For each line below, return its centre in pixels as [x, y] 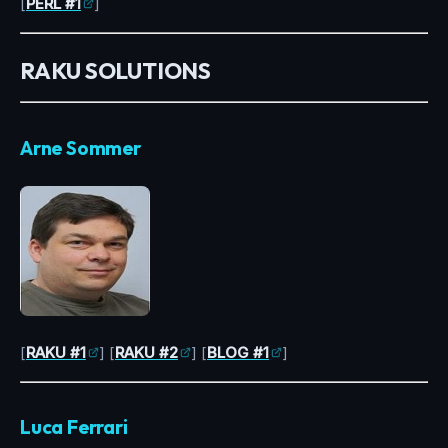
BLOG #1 [238, 352]
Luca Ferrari [74, 427]
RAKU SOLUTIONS [115, 70]
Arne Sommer [80, 147]
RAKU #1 [56, 352]
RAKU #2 [146, 352]
